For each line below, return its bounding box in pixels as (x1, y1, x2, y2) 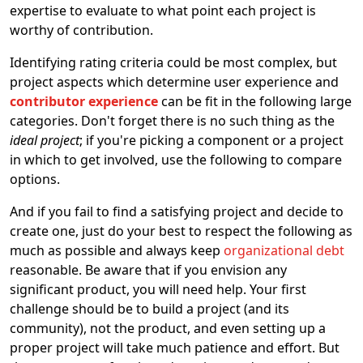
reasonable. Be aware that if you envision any (10, 261, 287, 279)
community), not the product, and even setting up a (10, 319, 326, 337)
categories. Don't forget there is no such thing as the (10, 112, 335, 130)
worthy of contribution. (10, 21, 153, 39)
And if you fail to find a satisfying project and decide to (10, 203, 344, 220)
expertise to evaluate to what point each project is (10, 2, 316, 19)
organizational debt (224, 241, 344, 259)
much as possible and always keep (10, 241, 224, 259)
